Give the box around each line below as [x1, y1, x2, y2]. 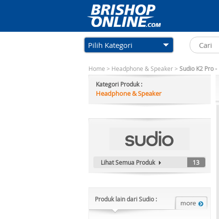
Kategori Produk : [96, 80, 142, 88]
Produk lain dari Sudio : [95, 195, 157, 203]
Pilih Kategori [88, 40, 132, 50]
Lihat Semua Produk [101, 158, 155, 166]
